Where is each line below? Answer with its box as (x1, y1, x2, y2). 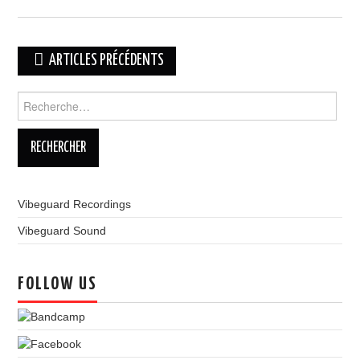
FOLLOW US (18, 276, 98, 293)
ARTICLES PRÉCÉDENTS (47, 53, 165, 68)
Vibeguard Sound (18, 224, 107, 237)
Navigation (17, 48, 89, 67)
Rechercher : (17, 92, 84, 105)
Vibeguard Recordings (18, 198, 132, 211)
